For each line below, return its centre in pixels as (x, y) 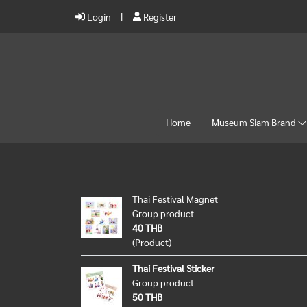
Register (159, 16)
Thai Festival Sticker (173, 268)
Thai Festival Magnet (175, 199)
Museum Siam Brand (255, 122)
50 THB (147, 297)
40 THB (147, 228)
